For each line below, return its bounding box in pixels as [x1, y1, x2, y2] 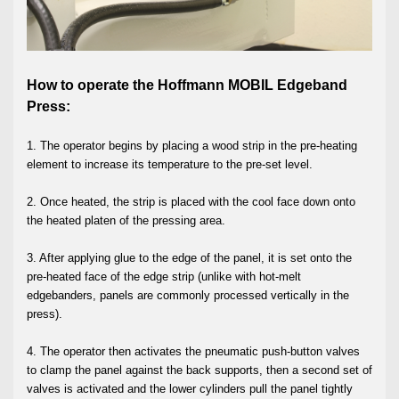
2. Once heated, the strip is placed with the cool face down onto [27, 194, 355, 208]
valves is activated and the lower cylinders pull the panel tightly [27, 381, 353, 395]
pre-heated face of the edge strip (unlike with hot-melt [27, 269, 301, 283]
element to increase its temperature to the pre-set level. [27, 157, 316, 171]
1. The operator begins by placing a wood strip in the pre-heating [27, 138, 357, 152]
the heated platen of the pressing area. [27, 213, 229, 227]
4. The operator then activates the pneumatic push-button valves [27, 344, 360, 358]
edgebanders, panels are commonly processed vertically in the [27, 288, 349, 302]
